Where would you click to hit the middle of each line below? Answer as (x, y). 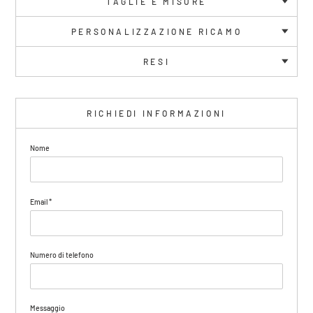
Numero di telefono (62, 254)
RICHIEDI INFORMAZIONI (156, 114)
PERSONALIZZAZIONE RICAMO (156, 32)
